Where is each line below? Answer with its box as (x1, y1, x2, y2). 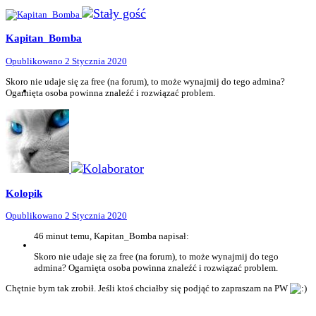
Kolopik (6, 186, 42, 199)
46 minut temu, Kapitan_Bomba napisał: (34, 231, 189, 242)
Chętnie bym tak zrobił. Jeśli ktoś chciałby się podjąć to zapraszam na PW (6, 283, 290, 294)
